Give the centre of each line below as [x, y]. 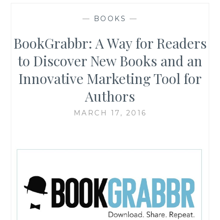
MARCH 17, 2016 [110, 113]
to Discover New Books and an [110, 60]
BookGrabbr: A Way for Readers [110, 43]
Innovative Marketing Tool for [110, 78]
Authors [110, 96]
